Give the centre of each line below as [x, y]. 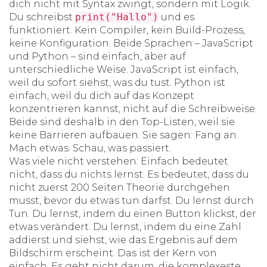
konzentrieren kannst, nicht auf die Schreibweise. [133, 109]
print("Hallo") [117, 17]
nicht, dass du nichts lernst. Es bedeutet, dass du [129, 174]
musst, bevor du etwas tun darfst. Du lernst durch [131, 201]
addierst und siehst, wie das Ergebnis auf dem [123, 240]
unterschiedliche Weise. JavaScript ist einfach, [124, 69]
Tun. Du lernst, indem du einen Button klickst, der [133, 214]
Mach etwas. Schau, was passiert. [90, 148]
